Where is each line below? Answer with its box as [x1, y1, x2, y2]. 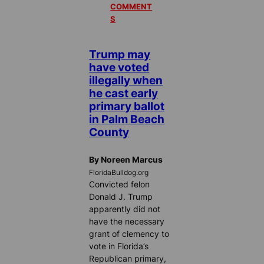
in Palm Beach [89, 112, 165, 126]
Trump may [89, 47, 151, 61]
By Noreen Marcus [89, 154, 163, 164]
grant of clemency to [89, 228, 170, 239]
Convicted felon [89, 179, 150, 189]
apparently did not [89, 203, 161, 214]
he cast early [89, 86, 159, 100]
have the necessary [89, 216, 165, 226]
